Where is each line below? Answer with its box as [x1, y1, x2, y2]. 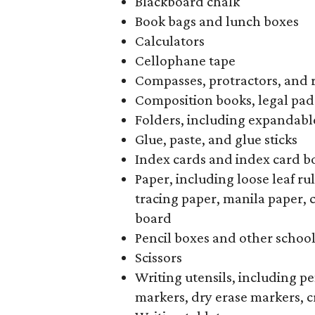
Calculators [135, 32, 205, 49]
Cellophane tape [135, 51, 236, 69]
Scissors [135, 248, 182, 266]
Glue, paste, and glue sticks [135, 130, 297, 148]
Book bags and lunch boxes [135, 12, 299, 30]
